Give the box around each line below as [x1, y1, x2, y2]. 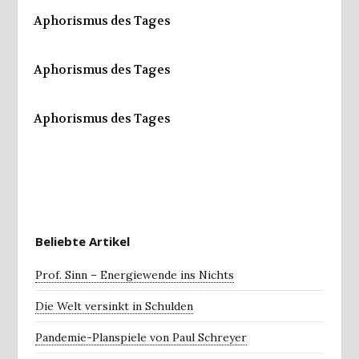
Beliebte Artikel [35, 232, 130, 249]
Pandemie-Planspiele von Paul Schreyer [35, 329, 247, 345]
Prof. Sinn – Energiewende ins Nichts [35, 267, 234, 282]
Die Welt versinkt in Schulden [35, 298, 193, 313]
